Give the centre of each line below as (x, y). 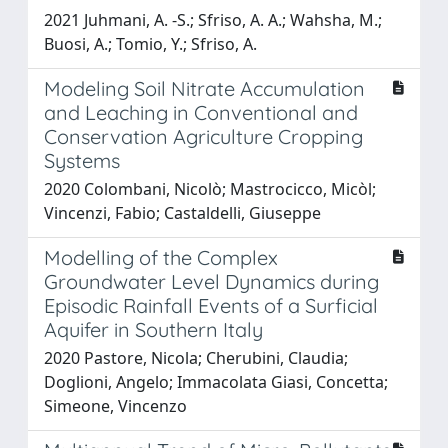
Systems (82, 160)
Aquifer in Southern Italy (153, 329)
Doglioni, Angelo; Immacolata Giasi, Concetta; (216, 381)
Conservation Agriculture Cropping (203, 136)
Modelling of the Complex (161, 257)
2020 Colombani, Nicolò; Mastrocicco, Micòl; (210, 188)
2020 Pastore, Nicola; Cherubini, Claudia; (196, 357)
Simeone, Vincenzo (115, 405)
